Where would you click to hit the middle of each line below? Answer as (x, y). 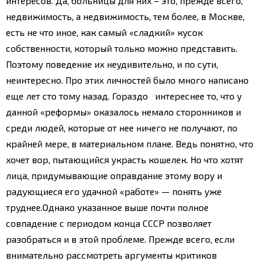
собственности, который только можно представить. (122, 48)
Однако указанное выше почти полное (126, 207)
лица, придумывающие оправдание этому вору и (114, 175)
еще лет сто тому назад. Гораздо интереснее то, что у (124, 95)
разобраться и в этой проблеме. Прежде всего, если (120, 239)
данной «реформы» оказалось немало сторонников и (123, 111)
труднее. (24, 207)
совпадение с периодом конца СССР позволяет (109, 223)
